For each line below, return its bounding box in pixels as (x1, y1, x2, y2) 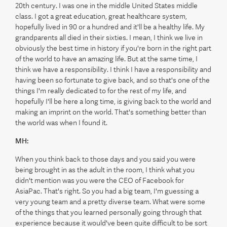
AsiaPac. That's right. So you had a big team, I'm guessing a (15, 187, 199, 195)
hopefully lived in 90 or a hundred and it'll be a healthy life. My (15, 23, 205, 31)
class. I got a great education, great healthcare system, (15, 12, 187, 20)
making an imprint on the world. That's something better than (15, 108, 206, 116)
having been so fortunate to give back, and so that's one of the (15, 76, 210, 84)
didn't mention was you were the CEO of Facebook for (15, 176, 184, 184)
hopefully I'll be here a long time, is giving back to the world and (15, 97, 211, 105)
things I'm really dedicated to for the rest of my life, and (15, 87, 186, 95)
